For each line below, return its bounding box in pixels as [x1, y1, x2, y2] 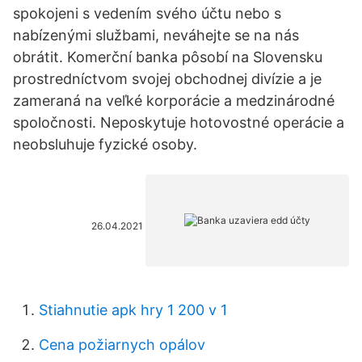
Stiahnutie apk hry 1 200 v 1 [39, 301, 227, 318]
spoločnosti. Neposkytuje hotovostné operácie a [13, 114, 344, 131]
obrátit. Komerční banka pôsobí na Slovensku [13, 48, 322, 65]
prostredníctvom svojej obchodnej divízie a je [13, 70, 322, 87]
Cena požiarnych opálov [39, 336, 205, 353]
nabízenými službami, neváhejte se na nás [13, 27, 299, 44]
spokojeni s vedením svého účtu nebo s [13, 5, 281, 22]
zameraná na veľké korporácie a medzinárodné [13, 92, 335, 109]
